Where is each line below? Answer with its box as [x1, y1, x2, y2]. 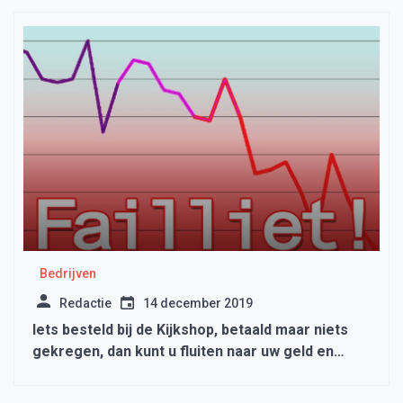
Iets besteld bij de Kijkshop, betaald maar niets [32, 321, 348, 339]
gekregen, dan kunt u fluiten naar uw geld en [32, 343, 334, 361]
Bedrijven [39, 266, 96, 282]
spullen [32, 364, 81, 382]
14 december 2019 [143, 296, 253, 311]
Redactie [59, 296, 112, 311]
